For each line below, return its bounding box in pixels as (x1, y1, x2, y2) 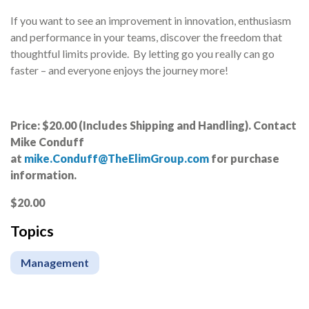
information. (10, 168, 77, 181)
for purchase (209, 152, 279, 165)
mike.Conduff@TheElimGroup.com (24, 152, 209, 165)
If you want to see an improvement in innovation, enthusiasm (10, 14, 291, 27)
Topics (10, 222, 54, 240)
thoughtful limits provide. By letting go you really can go (10, 47, 275, 60)
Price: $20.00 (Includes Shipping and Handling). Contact (10, 119, 297, 132)
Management (21, 256, 89, 269)
